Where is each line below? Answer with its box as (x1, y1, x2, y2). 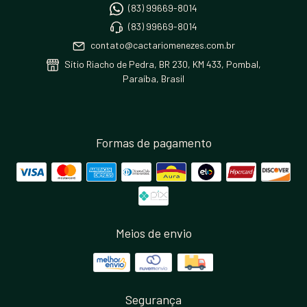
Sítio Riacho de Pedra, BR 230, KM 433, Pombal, (62, 58, 261, 70)
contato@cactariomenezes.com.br (90, 39, 235, 51)
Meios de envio (115, 225, 192, 241)
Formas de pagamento (95, 135, 212, 151)
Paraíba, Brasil (122, 73, 184, 85)
